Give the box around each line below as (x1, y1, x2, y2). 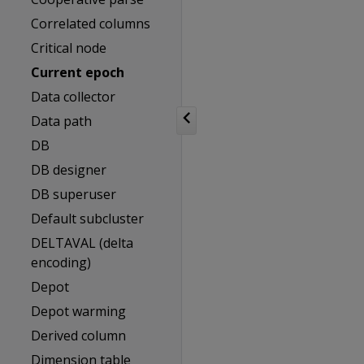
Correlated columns (31, 15, 151, 32)
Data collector (31, 88, 116, 106)
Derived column (31, 327, 127, 344)
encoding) (31, 253, 92, 271)
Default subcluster (31, 210, 145, 227)
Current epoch (31, 63, 125, 81)
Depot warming (31, 302, 127, 320)
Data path (31, 112, 93, 130)
